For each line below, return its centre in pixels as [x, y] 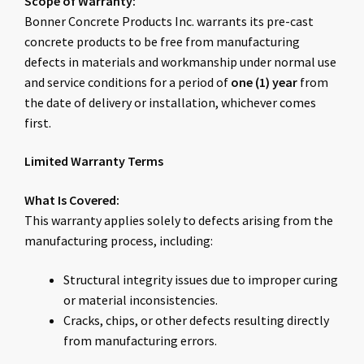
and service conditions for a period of [128, 82]
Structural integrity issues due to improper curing [201, 279]
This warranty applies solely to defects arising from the [179, 221]
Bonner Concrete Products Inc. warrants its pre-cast [169, 21]
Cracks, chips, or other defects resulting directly [196, 320]
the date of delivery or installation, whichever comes [170, 102]
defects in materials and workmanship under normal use [180, 61]
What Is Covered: [72, 200]
